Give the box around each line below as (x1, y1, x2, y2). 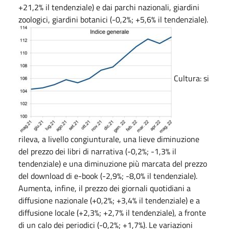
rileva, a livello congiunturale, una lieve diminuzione (18, 132, 199, 145)
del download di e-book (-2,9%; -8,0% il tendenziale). (18, 169, 197, 182)
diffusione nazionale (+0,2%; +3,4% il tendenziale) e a (18, 194, 200, 207)
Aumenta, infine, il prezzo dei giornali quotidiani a (18, 181, 191, 194)
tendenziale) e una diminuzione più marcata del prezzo (18, 157, 207, 170)
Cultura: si (172, 72, 209, 84)
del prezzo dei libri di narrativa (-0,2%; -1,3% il (18, 145, 176, 157)
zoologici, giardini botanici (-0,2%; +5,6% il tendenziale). (18, 13, 208, 26)
